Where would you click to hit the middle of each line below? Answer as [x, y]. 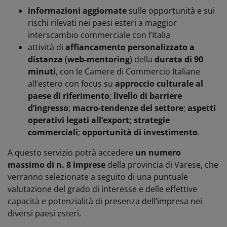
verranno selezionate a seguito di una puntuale [98, 177]
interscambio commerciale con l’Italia [99, 35]
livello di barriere [148, 96]
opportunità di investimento [140, 132]
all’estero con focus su [71, 83]
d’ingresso [48, 108]
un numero [158, 152]
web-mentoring [99, 59]
